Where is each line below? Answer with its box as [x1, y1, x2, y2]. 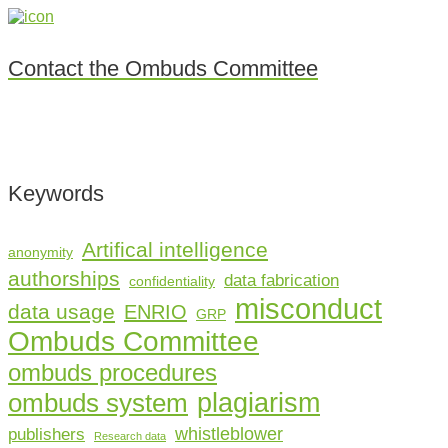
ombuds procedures [8, 358, 217, 386]
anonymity [8, 243, 73, 260]
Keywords [8, 181, 104, 207]
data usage [8, 299, 115, 324]
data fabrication [224, 270, 339, 289]
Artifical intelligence [82, 237, 268, 262]
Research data [94, 429, 166, 442]
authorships [8, 266, 120, 291]
